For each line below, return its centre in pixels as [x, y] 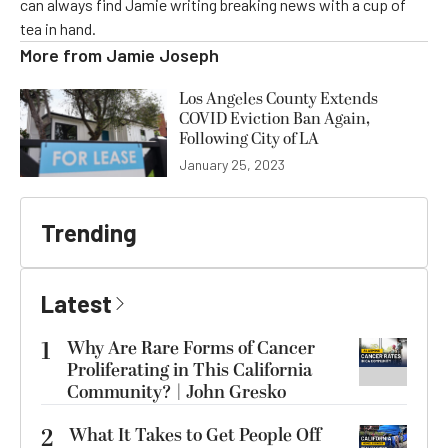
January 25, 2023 [232, 165]
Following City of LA [249, 139]
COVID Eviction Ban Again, [274, 119]
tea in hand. [58, 29]
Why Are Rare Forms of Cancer [191, 349]
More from [63, 55]
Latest [76, 304]
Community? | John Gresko [176, 393]
